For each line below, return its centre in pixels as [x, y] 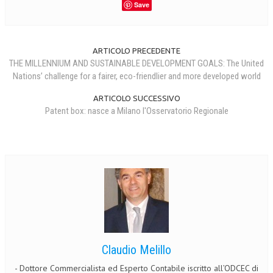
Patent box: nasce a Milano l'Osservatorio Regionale [136, 111]
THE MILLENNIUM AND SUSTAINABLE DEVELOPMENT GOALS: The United [136, 63]
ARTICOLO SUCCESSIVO [136, 98]
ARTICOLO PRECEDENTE [136, 50]
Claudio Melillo [136, 250]
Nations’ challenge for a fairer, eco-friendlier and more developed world [136, 76]
